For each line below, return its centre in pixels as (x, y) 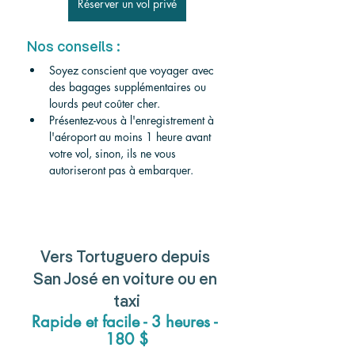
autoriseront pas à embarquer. (121, 170)
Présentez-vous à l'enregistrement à (133, 120)
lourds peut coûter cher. (105, 104)
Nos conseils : (74, 48)
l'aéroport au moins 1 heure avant (132, 137)
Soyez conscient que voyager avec (133, 71)
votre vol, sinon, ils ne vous (114, 154)
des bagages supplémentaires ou (129, 87)
